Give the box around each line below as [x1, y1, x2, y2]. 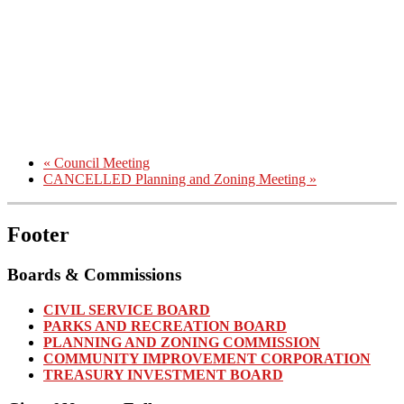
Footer [7, 222, 69, 246]
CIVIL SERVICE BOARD [43, 301, 210, 317]
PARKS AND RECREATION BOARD [43, 317, 287, 334]
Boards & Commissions [7, 264, 181, 284]
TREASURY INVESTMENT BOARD [43, 366, 283, 382]
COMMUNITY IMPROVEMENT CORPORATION [43, 350, 371, 366]
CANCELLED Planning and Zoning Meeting [43, 171, 309, 188]
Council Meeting [50, 155, 150, 171]
